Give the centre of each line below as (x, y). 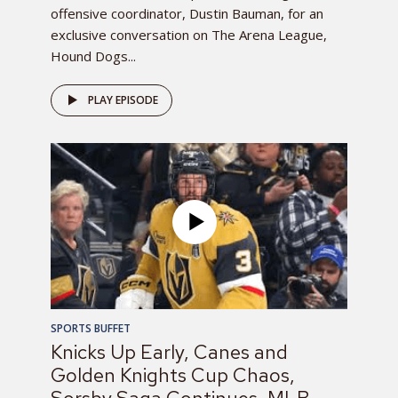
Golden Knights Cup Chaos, (173, 376)
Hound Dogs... (93, 56)
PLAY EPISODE (123, 100)
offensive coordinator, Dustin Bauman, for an (187, 14)
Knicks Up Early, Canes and (169, 353)
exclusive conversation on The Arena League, (189, 35)
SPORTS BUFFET (91, 329)
